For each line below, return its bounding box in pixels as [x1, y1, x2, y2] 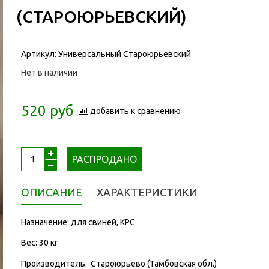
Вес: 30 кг [20, 238, 58, 248]
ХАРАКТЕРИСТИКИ [96, 186, 198, 198]
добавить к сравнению [89, 106, 181, 116]
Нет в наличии [20, 67, 77, 77]
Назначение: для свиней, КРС [20, 217, 135, 227]
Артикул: [20, 49, 58, 59]
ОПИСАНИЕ [20, 186, 82, 198]
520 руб [20, 103, 74, 119]
